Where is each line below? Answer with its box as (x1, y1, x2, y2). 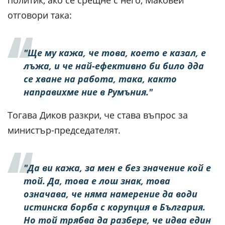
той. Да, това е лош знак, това (24, 174, 170, 187)
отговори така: (8, 9, 72, 21)
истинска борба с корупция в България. (24, 200, 205, 213)
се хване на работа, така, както (24, 72, 177, 85)
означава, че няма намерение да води (24, 187, 197, 200)
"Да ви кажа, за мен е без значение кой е (24, 161, 211, 174)
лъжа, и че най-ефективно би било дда (24, 59, 204, 72)
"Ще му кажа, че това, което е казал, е (24, 46, 206, 59)
